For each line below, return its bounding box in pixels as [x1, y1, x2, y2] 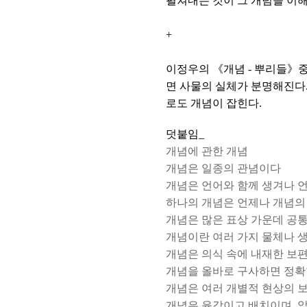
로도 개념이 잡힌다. [166, 97, 262, 109]
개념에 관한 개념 [166, 145, 248, 157]
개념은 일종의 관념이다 [166, 162, 281, 174]
